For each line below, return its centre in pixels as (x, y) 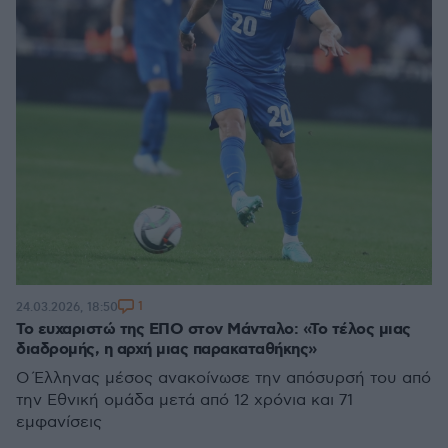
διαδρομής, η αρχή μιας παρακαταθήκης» (166, 349)
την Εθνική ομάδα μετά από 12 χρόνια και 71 (184, 400)
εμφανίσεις (59, 422)
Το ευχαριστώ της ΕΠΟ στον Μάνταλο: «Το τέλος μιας (213, 329)
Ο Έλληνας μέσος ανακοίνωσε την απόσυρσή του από (223, 378)
